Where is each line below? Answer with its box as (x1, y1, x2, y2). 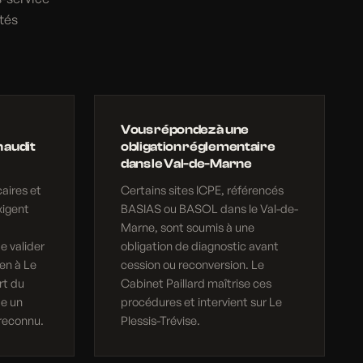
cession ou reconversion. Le (120, 257, 264, 272)
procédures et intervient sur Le (120, 294, 282, 310)
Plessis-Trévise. (120, 313, 200, 328)
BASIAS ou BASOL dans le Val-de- (120, 201, 298, 216)
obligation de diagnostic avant (120, 238, 279, 254)
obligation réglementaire (120, 139, 275, 155)
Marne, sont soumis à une (120, 220, 254, 235)
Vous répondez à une (120, 122, 249, 138)
